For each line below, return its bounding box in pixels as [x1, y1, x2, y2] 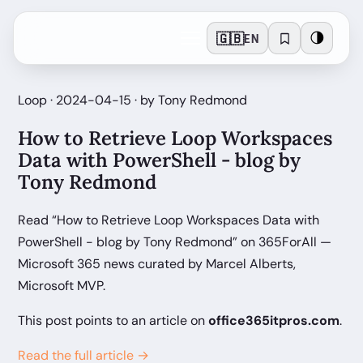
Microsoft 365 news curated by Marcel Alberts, [18, 254, 296, 272]
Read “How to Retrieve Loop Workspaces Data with [18, 211, 319, 228]
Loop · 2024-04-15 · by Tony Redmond [18, 92, 247, 109]
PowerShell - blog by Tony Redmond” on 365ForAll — [18, 233, 331, 250]
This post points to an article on [18, 311, 208, 329]
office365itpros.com [208, 311, 340, 329]
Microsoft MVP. [18, 276, 105, 294]
